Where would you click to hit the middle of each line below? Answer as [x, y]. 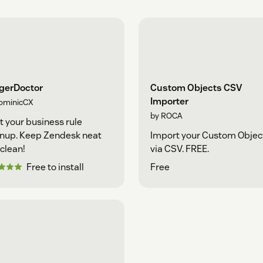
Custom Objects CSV [196, 88]
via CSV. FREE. [180, 149]
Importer [169, 102]
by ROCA [166, 116]
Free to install [55, 167]
